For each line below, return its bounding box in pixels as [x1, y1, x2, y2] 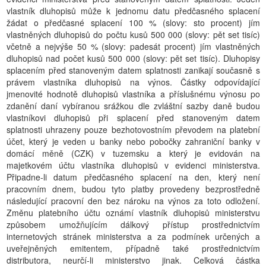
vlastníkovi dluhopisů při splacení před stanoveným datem [7, 112, 260, 123]
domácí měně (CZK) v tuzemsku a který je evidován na [7, 147, 260, 159]
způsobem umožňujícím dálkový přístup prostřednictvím [7, 218, 260, 230]
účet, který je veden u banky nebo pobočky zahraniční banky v [7, 135, 260, 147]
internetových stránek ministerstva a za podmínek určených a [7, 230, 260, 242]
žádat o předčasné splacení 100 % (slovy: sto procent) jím [7, 17, 260, 28]
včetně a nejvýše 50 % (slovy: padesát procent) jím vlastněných [7, 40, 260, 52]
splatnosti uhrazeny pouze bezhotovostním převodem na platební [7, 123, 260, 135]
